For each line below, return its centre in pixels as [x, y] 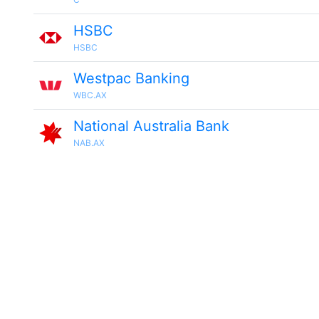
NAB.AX [89, 143]
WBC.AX [90, 95]
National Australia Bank [151, 126]
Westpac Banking [131, 78]
